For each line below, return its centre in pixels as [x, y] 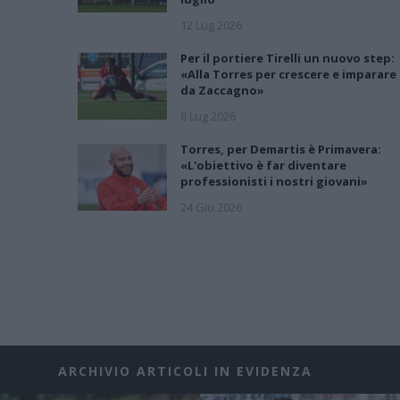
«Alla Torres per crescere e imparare [288, 74]
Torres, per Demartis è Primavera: [281, 149]
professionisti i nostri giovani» [274, 181]
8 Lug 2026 [208, 116]
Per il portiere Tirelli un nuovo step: [287, 58]
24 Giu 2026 [211, 207]
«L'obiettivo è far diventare [263, 165]
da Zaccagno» [222, 90]
